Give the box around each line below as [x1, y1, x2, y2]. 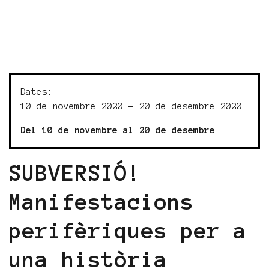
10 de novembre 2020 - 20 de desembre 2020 [20, 101, 242, 111]
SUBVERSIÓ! [9, 161, 141, 185]
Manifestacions [9, 190, 194, 214]
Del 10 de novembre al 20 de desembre [20, 125, 215, 135]
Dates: [20, 87, 53, 97]
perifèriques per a [9, 219, 247, 243]
